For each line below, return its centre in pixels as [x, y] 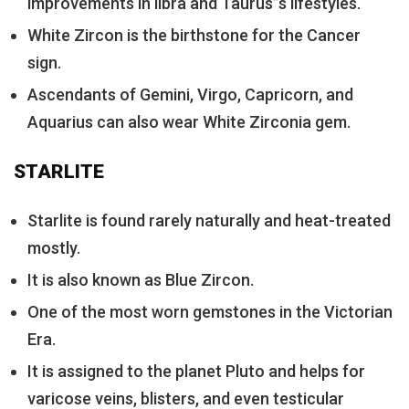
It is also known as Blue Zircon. [141, 279]
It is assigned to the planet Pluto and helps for [196, 371]
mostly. [54, 247]
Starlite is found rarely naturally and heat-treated [209, 220]
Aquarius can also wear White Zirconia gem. [189, 121]
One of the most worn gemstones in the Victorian [210, 311]
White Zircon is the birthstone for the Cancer [194, 35]
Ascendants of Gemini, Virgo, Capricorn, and [190, 94]
